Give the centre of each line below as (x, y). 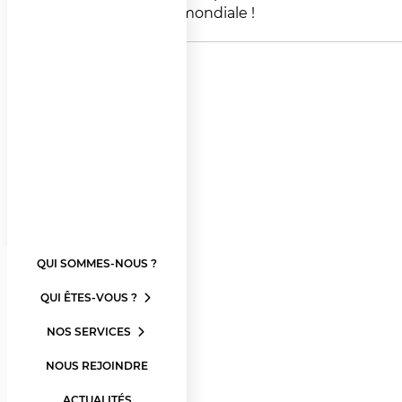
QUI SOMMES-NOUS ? (97, 263)
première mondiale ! (182, 13)
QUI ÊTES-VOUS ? (90, 297)
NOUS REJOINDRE (97, 365)
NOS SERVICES (90, 331)
